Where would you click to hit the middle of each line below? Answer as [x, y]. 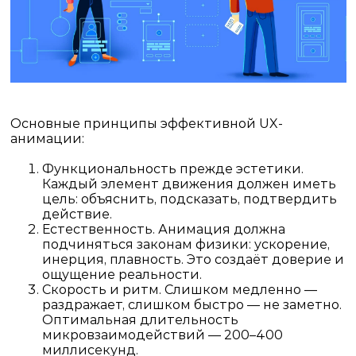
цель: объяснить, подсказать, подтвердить [189, 199]
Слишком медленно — [239, 289]
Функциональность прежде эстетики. [172, 168]
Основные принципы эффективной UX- [146, 123]
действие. [77, 214]
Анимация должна [220, 229]
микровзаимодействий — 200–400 [162, 335]
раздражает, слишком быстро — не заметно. [192, 304]
